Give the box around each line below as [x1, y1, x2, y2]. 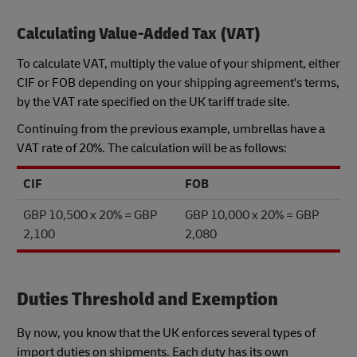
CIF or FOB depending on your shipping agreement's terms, [17, 75, 339, 92]
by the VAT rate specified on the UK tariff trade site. [17, 94, 290, 111]
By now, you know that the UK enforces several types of [17, 324, 316, 341]
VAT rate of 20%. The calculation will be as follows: [17, 140, 287, 157]
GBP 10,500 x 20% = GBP [22, 207, 157, 224]
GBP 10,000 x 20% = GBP [184, 207, 319, 224]
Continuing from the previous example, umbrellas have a [17, 121, 325, 138]
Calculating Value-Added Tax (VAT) [17, 22, 261, 45]
